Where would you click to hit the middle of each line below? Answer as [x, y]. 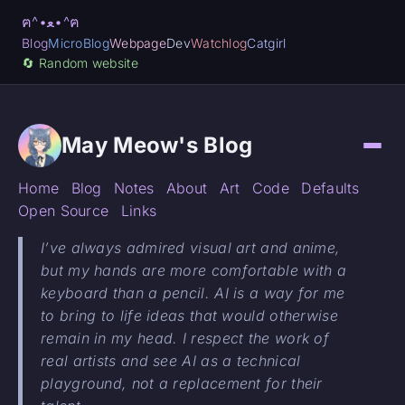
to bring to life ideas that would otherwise [189, 316]
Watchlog [219, 43]
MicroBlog [79, 43]
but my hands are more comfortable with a [193, 271]
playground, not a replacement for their [182, 384]
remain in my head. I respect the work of [185, 339]
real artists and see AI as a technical [171, 361]
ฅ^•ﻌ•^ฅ [67, 22]
